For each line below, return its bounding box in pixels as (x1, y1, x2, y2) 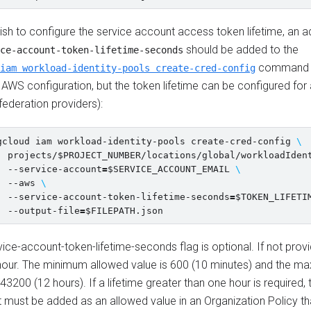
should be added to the (183, 43, 299, 56)
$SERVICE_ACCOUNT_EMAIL (108, 164, 230, 174)
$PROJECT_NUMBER (58, 150, 141, 160)
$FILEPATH (85, 205, 135, 216)
